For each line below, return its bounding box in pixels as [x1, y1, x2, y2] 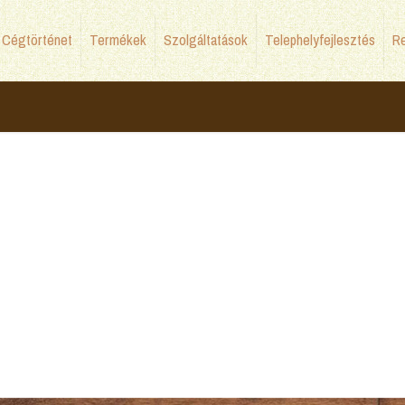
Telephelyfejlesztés [264, 26, 375, 54]
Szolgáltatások [163, 26, 248, 54]
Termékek [89, 26, 146, 54]
